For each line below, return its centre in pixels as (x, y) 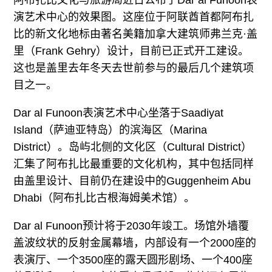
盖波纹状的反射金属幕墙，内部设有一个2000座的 (135, 243)
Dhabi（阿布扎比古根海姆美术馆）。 (104, 198)
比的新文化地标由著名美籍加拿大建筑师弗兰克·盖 (136, 34)
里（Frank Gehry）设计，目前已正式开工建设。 (131, 51)
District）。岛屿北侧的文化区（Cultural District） (133, 147)
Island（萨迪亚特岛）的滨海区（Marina (110, 130)
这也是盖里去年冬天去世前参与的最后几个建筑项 (134, 68)
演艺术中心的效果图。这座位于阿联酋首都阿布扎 (134, 17)
